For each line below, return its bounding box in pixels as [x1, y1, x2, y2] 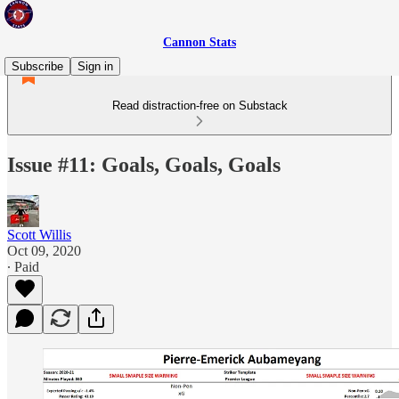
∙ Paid [7, 258, 39, 274]
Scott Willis [7, 226, 71, 242]
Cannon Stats [163, 36, 236, 49]
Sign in [77, 60, 113, 73]
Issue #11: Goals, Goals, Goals [7, 152, 281, 176]
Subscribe [12, 60, 63, 73]
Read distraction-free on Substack [111, 99, 288, 112]
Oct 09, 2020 [7, 242, 81, 258]
